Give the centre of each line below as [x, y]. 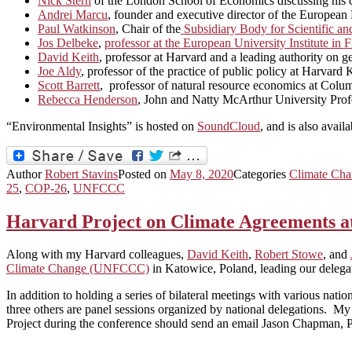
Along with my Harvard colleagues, [97, 255]
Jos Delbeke [68, 42]
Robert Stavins [81, 174]
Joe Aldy [59, 71]
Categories [261, 174]
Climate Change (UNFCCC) [78, 269]
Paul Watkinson [77, 28]
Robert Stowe [289, 255]
